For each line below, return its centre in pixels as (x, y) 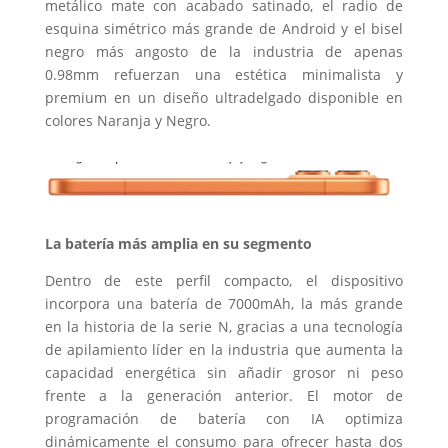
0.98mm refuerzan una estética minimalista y (224, 74)
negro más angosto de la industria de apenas (224, 51)
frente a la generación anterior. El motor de (224, 395)
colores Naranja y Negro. (127, 120)
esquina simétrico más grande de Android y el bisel (224, 28)
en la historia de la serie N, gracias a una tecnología (224, 326)
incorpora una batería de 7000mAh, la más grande (224, 303)
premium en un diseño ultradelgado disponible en (224, 97)
